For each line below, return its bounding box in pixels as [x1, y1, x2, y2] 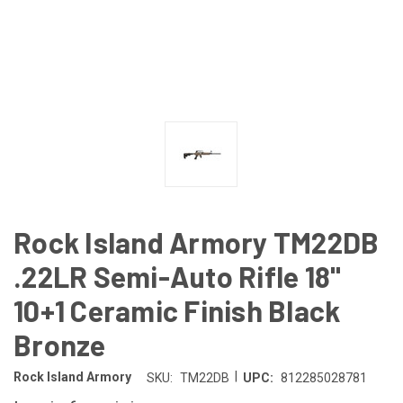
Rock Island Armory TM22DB [13, 224, 380, 259]
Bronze [13, 327, 106, 362]
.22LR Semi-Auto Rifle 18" [13, 258, 342, 293]
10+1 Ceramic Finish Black [13, 292, 341, 327]
